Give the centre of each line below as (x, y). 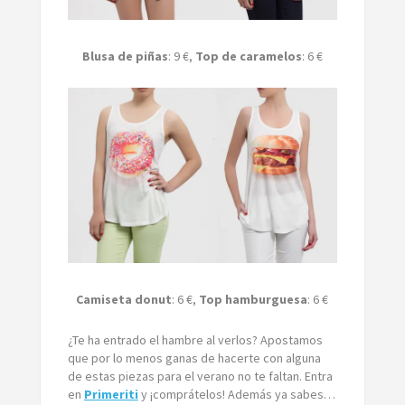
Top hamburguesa (254, 299)
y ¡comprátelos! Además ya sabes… (236, 394)
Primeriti (111, 394)
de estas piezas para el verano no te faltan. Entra (200, 376)
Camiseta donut (124, 299)
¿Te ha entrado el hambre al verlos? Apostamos (195, 339)
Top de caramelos (248, 56)
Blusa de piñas (125, 56)
